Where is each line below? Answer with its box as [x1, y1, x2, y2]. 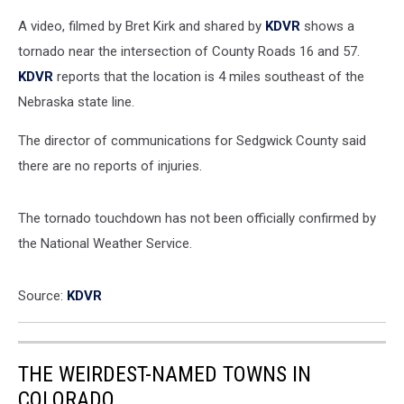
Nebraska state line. [18, 94, 134, 110]
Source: [18, 288, 67, 304]
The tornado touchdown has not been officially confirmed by [18, 210, 376, 226]
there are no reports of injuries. [18, 158, 202, 174]
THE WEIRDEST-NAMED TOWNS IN [18, 362, 311, 387]
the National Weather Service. [18, 235, 192, 252]
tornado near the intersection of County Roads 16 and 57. [18, 43, 360, 60]
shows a [300, 18, 354, 34]
